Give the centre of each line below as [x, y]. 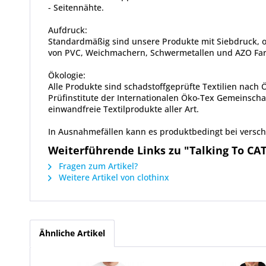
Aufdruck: [68, 30]
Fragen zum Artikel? [97, 166]
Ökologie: [67, 75]
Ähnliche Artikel [72, 233]
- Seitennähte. [76, 7]
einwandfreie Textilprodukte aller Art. [123, 109]
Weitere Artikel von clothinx [113, 177]
